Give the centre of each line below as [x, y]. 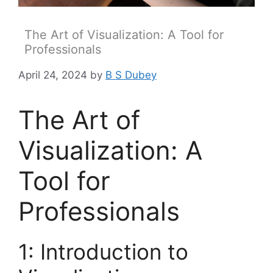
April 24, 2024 [53, 75]
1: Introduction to [103, 252]
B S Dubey [131, 75]
